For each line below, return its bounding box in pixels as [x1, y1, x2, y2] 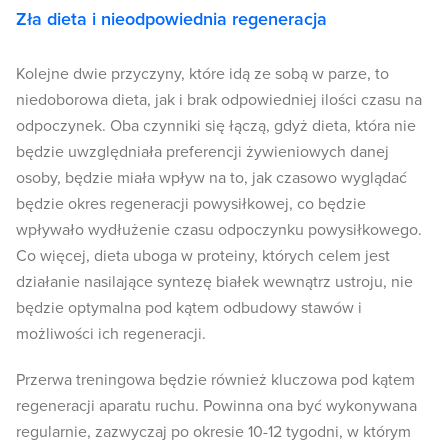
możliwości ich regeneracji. [16, 324, 206, 345]
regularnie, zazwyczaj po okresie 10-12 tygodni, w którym [16, 422, 411, 443]
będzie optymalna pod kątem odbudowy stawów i [16, 298, 362, 319]
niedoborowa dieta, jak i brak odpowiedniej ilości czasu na [16, 90, 422, 111]
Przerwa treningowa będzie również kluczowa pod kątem [16, 370, 415, 391]
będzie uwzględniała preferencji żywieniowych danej [16, 142, 389, 163]
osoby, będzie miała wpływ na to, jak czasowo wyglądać [16, 168, 407, 189]
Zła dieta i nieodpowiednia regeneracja [16, 8, 327, 31]
